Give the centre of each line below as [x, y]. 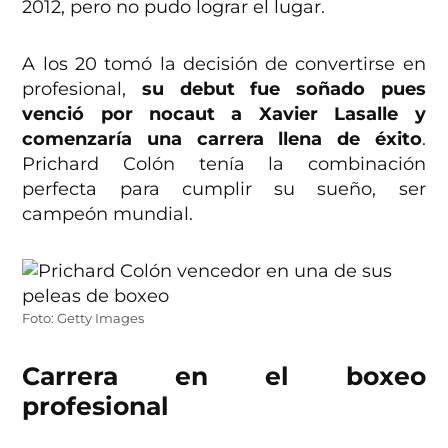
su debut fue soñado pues [284, 89]
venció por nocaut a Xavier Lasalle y [224, 114]
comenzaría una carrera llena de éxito [222, 139]
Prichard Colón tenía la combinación [224, 164]
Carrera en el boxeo [224, 376]
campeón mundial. [108, 214]
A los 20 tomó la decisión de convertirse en [224, 64]
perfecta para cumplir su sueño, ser [224, 189]
